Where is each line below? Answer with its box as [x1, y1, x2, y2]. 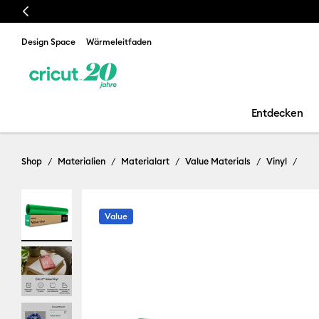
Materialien [58, 155, 105, 167]
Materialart [121, 155, 169, 167]
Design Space [21, 36, 75, 47]
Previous [17, 4, 62, 19]
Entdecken [251, 106, 303, 120]
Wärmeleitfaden [86, 36, 152, 47]
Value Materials [185, 155, 251, 167]
